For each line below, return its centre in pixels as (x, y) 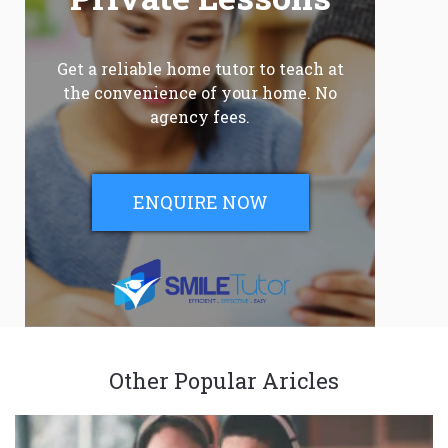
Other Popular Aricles (224, 381)
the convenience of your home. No (200, 93)
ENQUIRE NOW (200, 202)
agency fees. (200, 117)
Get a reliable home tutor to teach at (200, 69)
